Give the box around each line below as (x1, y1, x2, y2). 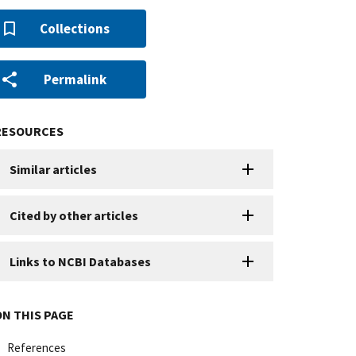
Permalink (43, 70, 106, 88)
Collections (40, 19, 110, 37)
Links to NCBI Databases (10, 253, 151, 269)
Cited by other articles (10, 207, 138, 223)
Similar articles (10, 161, 97, 177)
